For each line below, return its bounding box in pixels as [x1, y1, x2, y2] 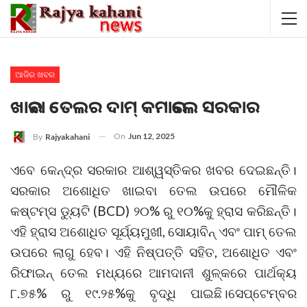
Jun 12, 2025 [128, 130, 175, 141]
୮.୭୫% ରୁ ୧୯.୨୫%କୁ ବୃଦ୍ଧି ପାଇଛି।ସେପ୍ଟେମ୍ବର [10, 284, 297, 301]
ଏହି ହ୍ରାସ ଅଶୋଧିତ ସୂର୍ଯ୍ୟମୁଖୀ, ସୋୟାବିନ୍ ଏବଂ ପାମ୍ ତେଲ [10, 223, 297, 239]
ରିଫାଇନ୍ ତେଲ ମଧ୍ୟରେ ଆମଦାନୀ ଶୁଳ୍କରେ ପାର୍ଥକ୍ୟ [10, 264, 297, 280]
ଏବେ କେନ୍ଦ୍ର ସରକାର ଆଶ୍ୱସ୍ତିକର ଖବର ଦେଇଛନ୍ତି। [10, 161, 297, 177]
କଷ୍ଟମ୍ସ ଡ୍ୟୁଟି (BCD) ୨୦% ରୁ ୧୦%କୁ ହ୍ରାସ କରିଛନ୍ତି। [10, 202, 297, 219]
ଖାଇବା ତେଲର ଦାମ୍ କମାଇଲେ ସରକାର [10, 94, 260, 118]
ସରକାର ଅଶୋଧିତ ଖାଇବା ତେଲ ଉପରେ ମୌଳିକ [10, 182, 297, 198]
